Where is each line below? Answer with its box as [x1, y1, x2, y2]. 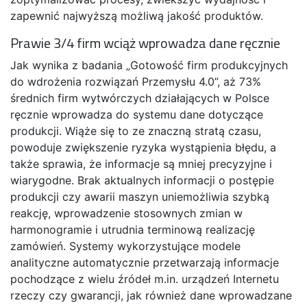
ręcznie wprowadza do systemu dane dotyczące [10, 107, 263, 121]
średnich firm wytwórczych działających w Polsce [10, 90, 269, 105]
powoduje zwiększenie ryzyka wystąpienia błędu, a [10, 140, 276, 154]
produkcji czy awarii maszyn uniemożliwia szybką [10, 189, 269, 204]
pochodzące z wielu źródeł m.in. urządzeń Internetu [10, 271, 279, 286]
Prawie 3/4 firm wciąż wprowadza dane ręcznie [10, 32, 280, 53]
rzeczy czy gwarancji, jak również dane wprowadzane [10, 288, 292, 302]
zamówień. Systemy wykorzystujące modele [10, 238, 241, 253]
